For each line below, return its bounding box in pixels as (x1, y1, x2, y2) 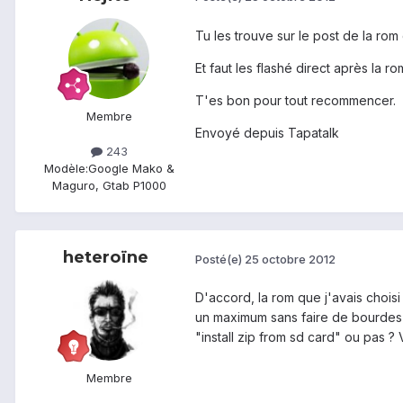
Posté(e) (195, 251, 245, 266)
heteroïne (62, 247, 148, 268)
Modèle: (43, 161, 88, 176)
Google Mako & (87, 161, 175, 176)
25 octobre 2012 (245, 251, 336, 266)
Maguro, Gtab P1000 (51, 178, 166, 193)
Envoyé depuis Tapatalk (195, 124, 339, 140)
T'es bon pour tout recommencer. (195, 92, 396, 108)
